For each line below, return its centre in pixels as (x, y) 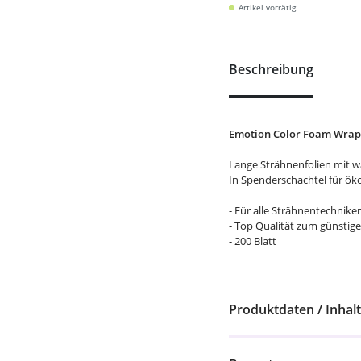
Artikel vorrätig (267, 7)
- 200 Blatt (253, 241)
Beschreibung (271, 69)
